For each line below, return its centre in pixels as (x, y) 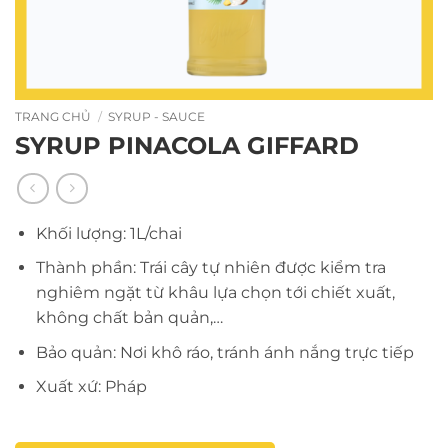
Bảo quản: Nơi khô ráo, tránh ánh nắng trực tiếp (224, 352)
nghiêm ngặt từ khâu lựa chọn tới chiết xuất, (215, 293)
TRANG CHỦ (53, 116)
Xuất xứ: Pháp (91, 387)
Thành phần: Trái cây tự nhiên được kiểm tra (210, 268)
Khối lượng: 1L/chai (108, 233)
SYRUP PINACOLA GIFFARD (187, 145)
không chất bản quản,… (129, 318)
